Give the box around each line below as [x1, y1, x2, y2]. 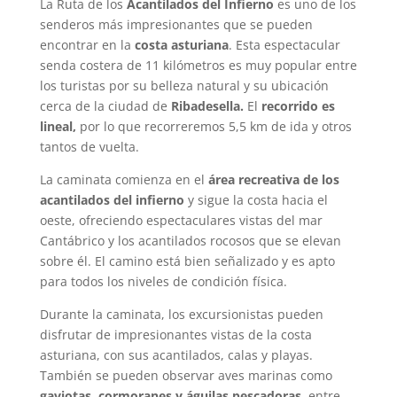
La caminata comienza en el [39, 170, 205, 188]
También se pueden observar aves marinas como [39, 366, 332, 384]
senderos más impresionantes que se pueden [39, 15, 313, 33]
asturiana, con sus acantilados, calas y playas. [39, 346, 313, 363]
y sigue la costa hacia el [183, 191, 328, 208]
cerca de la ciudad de [39, 97, 171, 114]
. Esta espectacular [228, 35, 340, 53]
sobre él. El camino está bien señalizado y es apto [39, 252, 335, 269]
